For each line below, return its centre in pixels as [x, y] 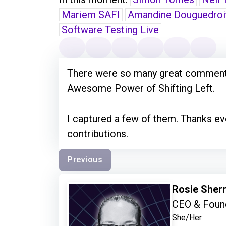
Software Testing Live [110, 30]
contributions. [98, 133]
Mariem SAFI [91, 14]
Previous [85, 159]
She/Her [187, 217]
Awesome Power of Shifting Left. [141, 88]
